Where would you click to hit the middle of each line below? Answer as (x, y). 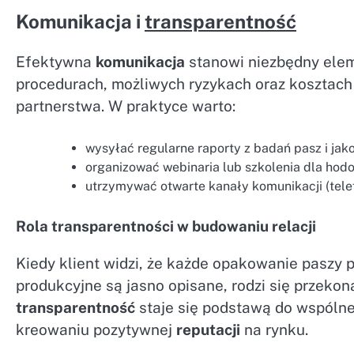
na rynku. (274, 330)
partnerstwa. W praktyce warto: (126, 105)
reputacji (208, 330)
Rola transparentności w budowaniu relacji (166, 226)
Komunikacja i (80, 21)
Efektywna (56, 61)
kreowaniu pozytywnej (96, 330)
